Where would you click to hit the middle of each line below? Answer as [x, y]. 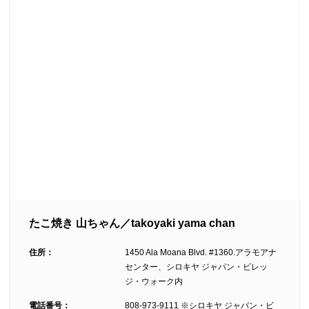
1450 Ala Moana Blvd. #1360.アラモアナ [201, 252]
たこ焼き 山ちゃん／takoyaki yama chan [132, 223]
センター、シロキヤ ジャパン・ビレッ [197, 267]
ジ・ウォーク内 [154, 281]
